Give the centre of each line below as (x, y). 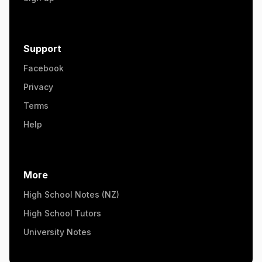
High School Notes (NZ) (71, 194)
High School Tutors (62, 213)
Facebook (44, 68)
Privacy (38, 87)
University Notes (57, 232)
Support (42, 48)
